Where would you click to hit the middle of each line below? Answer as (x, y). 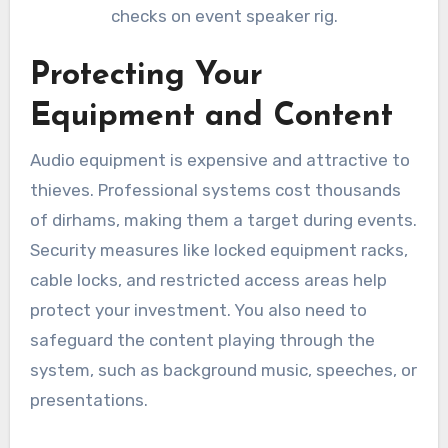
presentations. (88, 399)
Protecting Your (146, 76)
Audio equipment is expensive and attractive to (219, 159)
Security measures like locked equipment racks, (218, 249)
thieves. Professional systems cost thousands (215, 189)
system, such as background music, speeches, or (223, 369)
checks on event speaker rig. (224, 15)
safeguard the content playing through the (202, 339)
